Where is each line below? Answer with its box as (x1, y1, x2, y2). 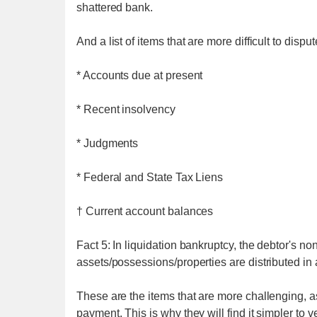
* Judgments (76, 137, 139, 149)
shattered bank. (76, 1, 154, 13)
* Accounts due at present (76, 69, 203, 81)
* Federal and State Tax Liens (76, 171, 224, 183)
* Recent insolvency (76, 103, 175, 115)
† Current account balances (76, 205, 214, 217)
